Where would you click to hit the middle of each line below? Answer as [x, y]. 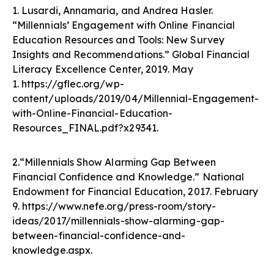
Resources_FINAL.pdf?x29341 [84, 128]
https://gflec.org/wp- [73, 84]
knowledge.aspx [51, 250]
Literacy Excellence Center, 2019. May [103, 69]
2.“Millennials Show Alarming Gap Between [114, 162]
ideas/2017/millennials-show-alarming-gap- [118, 221]
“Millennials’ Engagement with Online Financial [124, 25]
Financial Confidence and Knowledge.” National [128, 177]
